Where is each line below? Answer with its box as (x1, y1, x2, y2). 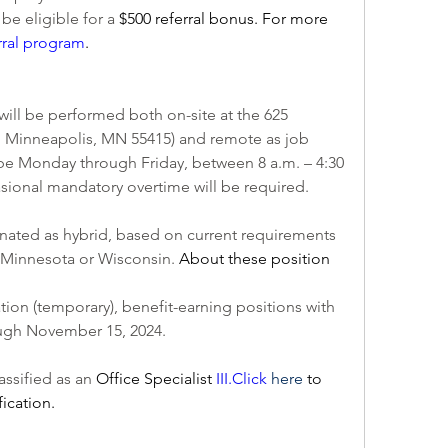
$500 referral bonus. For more (119, 9, 328, 28)
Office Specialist (96, 369, 216, 388)
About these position (179, 249, 330, 268)
